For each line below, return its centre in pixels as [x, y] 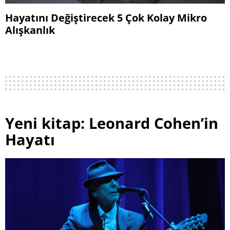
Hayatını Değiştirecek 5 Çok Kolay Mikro [106, 17]
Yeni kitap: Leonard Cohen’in [112, 123]
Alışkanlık [30, 30]
